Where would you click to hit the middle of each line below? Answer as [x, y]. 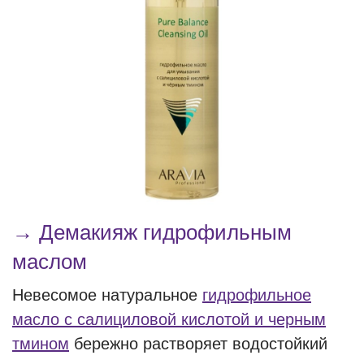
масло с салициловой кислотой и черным [169, 319]
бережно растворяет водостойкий [198, 344]
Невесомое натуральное [107, 295]
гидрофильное [257, 295]
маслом [50, 262]
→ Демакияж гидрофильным [152, 232]
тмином [41, 344]
